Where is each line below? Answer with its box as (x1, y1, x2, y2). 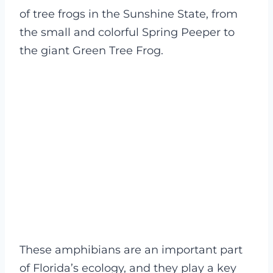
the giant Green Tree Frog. (19, 44, 163, 57)
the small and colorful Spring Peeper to (19, 26, 235, 39)
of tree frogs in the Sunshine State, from (19, 7, 238, 21)
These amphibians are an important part (19, 243, 243, 257)
